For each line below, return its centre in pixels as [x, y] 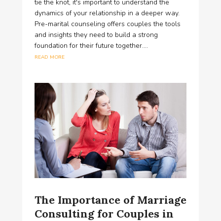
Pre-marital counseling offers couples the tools [107, 24]
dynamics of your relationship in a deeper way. [107, 13]
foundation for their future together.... [91, 46]
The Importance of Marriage [110, 200]
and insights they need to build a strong [96, 35]
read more [49, 57]
